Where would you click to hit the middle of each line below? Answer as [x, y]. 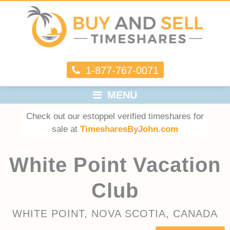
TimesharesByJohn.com [129, 129]
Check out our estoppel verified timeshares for [115, 116]
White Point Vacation [115, 165]
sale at [66, 129]
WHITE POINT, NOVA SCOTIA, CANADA [115, 213]
